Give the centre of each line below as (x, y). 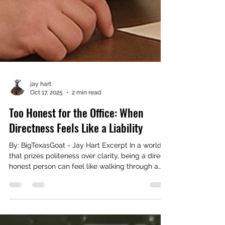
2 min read (86, 136)
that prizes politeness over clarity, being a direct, (89, 200)
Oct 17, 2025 (46, 136)
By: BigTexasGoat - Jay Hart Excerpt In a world (85, 189)
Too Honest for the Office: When (76, 157)
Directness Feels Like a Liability (76, 172)
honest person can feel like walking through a (84, 210)
